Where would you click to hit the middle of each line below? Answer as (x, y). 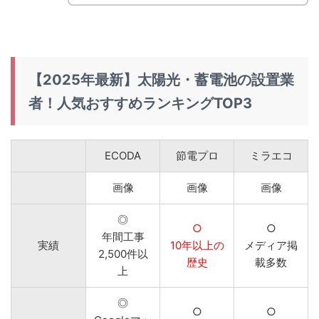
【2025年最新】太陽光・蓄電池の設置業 (161, 79)
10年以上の (197, 245)
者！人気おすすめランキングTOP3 (140, 103)
